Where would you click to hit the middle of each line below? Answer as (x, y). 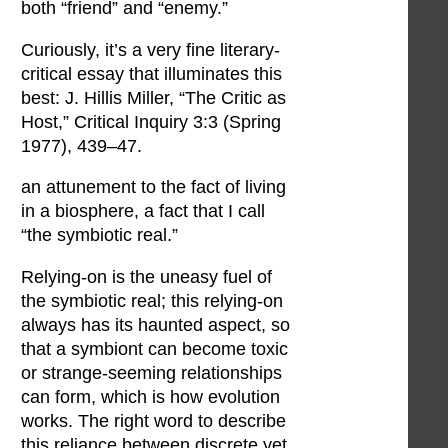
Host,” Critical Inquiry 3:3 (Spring (151, 121)
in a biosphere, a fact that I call (143, 211)
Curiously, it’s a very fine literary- (150, 49)
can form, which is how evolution (150, 396)
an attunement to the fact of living (153, 187)
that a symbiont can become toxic (154, 348)
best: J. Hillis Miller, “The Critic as (153, 97)
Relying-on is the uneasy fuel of (146, 276)
